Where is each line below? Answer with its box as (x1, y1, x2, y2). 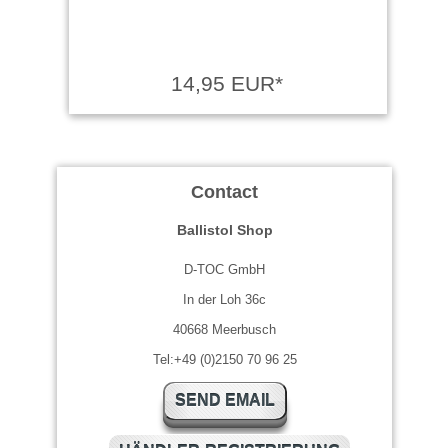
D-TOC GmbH (184, 261, 265, 277)
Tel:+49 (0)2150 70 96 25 (152, 351, 297, 367)
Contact (191, 181, 258, 202)
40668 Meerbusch (173, 321, 276, 337)
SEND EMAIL (174, 391, 275, 409)
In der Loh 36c (183, 291, 266, 307)
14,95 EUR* (170, 71, 283, 95)
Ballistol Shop (176, 221, 273, 238)
